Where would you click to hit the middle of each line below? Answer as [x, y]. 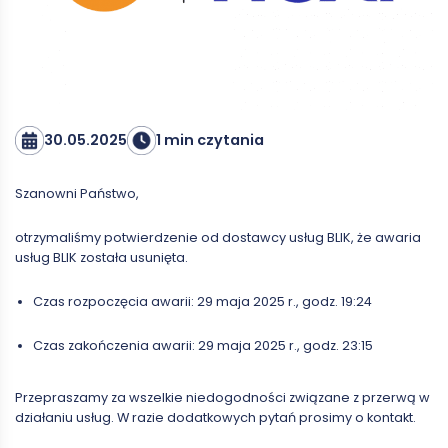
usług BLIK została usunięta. [101, 257]
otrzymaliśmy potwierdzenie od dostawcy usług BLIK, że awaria [218, 237]
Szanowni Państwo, [77, 193]
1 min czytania [209, 139]
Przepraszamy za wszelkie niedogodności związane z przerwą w [222, 397]
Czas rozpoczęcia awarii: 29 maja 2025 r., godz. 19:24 [202, 301]
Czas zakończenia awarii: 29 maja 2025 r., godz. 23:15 [202, 345]
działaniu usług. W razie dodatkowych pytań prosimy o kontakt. [215, 417]
